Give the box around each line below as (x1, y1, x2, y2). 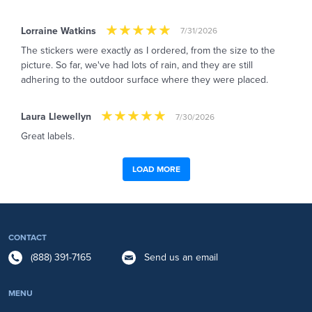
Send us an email (144, 251, 218, 264)
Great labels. (21, 130, 75, 143)
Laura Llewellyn (21, 111, 91, 123)
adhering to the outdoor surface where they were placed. (21, 73, 268, 86)
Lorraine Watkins (21, 24, 96, 37)
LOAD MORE (132, 164, 180, 175)
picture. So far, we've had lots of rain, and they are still (21, 58, 253, 71)
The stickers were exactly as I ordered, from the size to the (21, 44, 275, 56)
